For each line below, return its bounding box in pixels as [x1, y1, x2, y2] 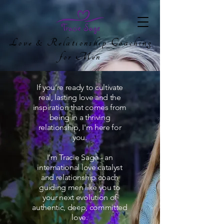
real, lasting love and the [38, 92, 121, 102]
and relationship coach [41, 172, 118, 182]
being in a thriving [49, 112, 110, 122]
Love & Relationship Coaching [8, 36, 152, 49]
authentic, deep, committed [32, 202, 127, 212]
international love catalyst [37, 162, 122, 172]
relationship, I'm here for [38, 122, 121, 132]
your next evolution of [42, 192, 117, 202]
